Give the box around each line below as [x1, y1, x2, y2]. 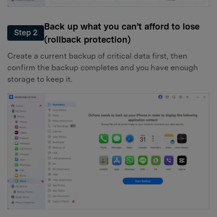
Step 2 [14, 28, 37, 37]
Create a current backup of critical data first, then [7, 51, 187, 61]
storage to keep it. [7, 75, 73, 84]
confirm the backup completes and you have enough [7, 63, 198, 73]
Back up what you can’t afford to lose [44, 21, 200, 31]
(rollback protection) [44, 34, 131, 45]
